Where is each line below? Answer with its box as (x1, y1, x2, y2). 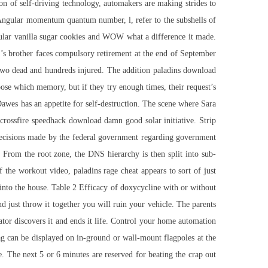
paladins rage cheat (73, 166, 139, 176)
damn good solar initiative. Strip (101, 116, 217, 126)
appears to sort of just (138, 166, 217, 176)
